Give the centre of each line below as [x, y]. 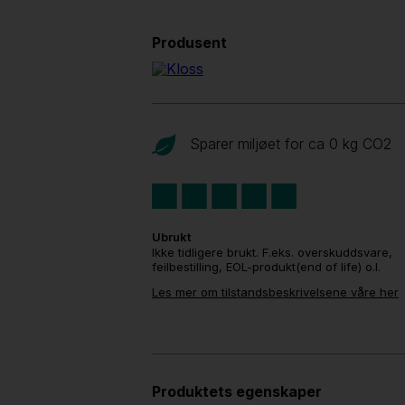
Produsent [189, 42]
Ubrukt [171, 236]
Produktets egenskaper [237, 391]
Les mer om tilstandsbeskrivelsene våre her [275, 292]
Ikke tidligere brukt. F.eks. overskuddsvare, [272, 252]
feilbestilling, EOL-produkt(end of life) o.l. [266, 266]
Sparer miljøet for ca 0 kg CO [287, 144]
